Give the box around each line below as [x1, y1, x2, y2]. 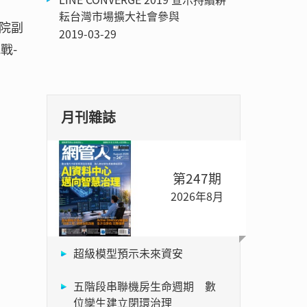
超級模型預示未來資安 [73, 244, 184, 261]
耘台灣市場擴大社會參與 [59, 7, 180, 24]
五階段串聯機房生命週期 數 [73, 277, 217, 294]
